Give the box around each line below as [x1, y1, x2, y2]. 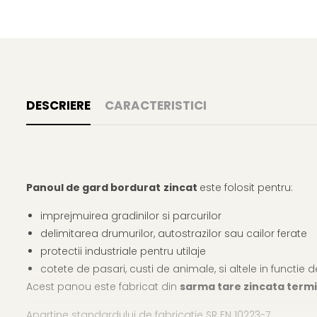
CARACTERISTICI [105, 96, 207, 114]
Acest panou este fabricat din [26, 279, 180, 294]
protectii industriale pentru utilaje [40, 243, 209, 258]
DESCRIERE [26, 96, 91, 114]
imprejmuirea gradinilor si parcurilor [40, 208, 224, 223]
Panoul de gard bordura [26, 180, 156, 195]
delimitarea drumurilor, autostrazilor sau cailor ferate [40, 226, 310, 241]
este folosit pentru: [200, 180, 296, 195]
